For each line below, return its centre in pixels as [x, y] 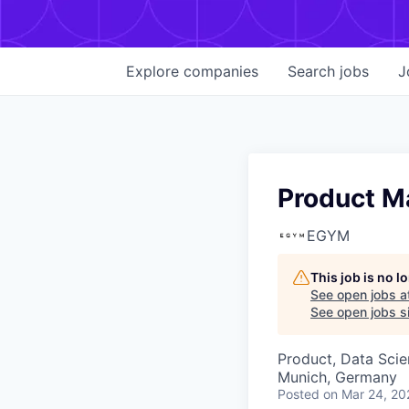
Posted [299, 394]
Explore [155, 71]
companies [221, 71]
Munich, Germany [337, 377]
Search [314, 71]
